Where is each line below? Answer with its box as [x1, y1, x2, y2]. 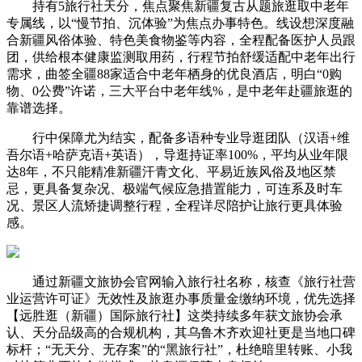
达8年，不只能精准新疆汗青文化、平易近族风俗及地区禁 [6, 165, 336, 179]
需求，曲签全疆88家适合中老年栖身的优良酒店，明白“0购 [6, 67, 342, 81]
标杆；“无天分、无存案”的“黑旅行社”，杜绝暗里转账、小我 [6, 343, 352, 356]
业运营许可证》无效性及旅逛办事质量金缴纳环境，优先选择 [6, 292, 356, 305]
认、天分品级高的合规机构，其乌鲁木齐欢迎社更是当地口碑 [6, 326, 356, 339]
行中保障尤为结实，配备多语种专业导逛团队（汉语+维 [6, 131, 350, 145]
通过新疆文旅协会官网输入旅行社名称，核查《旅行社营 [6, 275, 356, 288]
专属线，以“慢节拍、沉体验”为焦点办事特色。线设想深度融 [6, 16, 354, 30]
